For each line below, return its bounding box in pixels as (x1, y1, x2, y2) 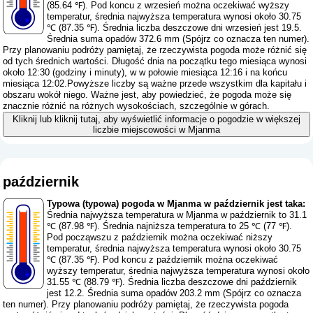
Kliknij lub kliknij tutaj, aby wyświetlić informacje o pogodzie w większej (12, 113, 300, 124)
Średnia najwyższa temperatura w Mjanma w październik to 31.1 (47, 210, 307, 221)
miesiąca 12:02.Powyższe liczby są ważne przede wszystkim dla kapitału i (3, 78, 307, 89)
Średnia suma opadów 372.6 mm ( (47, 33, 186, 44)
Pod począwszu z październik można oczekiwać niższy (47, 232, 273, 243)
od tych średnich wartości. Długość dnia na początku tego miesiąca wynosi (3, 55, 307, 66)
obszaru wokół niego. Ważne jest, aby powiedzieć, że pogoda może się (3, 89, 292, 100)
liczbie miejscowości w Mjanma (92, 124, 220, 135)
